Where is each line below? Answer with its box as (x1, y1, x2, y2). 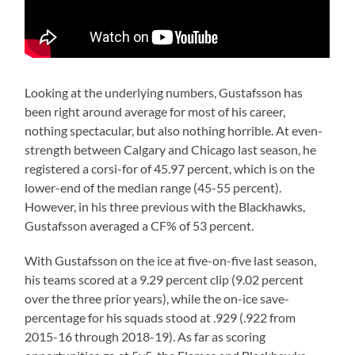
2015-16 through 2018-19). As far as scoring (25, 329, 266, 345)
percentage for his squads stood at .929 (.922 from (25, 310, 296, 326)
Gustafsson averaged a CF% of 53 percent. (25, 218, 254, 234)
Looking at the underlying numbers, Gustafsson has (25, 85, 303, 101)
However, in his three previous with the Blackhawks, (25, 199, 306, 215)
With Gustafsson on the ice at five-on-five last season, (25, 253, 317, 269)
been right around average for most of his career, (25, 104, 286, 120)
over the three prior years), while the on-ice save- (25, 291, 290, 307)
